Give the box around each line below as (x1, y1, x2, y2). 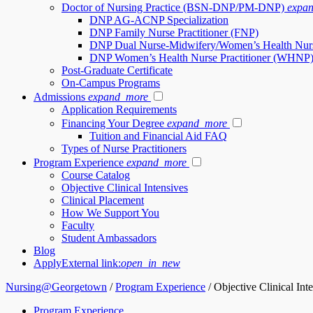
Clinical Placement (61, 194, 144, 206)
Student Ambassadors (61, 232, 156, 244)
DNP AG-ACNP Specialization (89, 14, 228, 26)
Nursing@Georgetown (6, 281, 107, 293)
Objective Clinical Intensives (61, 182, 188, 194)
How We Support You (61, 207, 159, 219)
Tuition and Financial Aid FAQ (89, 130, 227, 142)
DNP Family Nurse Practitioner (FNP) (89, 27, 259, 38)
